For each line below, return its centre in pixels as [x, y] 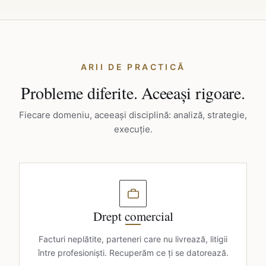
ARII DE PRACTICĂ [133, 67]
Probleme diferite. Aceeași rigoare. [133, 93]
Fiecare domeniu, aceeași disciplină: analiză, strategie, [133, 115]
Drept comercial [133, 216]
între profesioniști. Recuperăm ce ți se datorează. [133, 253]
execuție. [133, 129]
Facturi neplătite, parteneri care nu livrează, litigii [133, 239]
